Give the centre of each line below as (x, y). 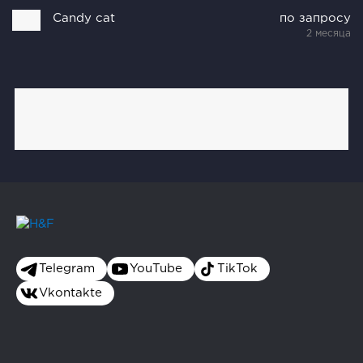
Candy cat (84, 18)
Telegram (67, 269)
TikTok (237, 269)
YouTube (156, 269)
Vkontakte (70, 293)
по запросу (315, 18)
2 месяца (328, 33)
